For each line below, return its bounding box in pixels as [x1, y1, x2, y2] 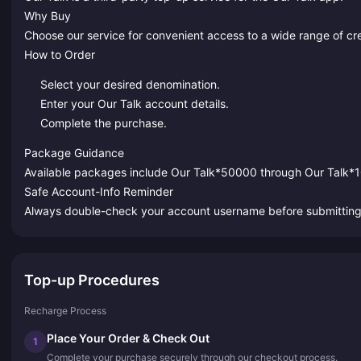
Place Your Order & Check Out [47, 330, 210, 345]
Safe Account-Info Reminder [24, 184, 173, 198]
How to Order [24, 48, 95, 62]
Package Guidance [24, 145, 124, 160]
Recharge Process [24, 304, 106, 317]
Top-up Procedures [24, 271, 160, 288]
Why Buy [24, 9, 71, 23]
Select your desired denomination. [39, 77, 220, 91]
